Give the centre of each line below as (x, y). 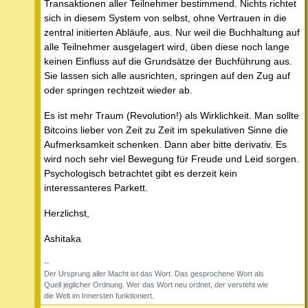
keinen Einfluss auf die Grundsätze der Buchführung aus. (168, 62)
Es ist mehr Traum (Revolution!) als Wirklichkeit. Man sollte (172, 116)
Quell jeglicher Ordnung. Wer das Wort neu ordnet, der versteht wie (156, 285)
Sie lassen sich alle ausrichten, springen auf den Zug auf (167, 76)
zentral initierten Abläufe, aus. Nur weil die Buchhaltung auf (172, 33)
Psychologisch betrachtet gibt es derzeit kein (141, 174)
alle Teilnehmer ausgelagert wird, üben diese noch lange (167, 47)
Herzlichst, (67, 213)
